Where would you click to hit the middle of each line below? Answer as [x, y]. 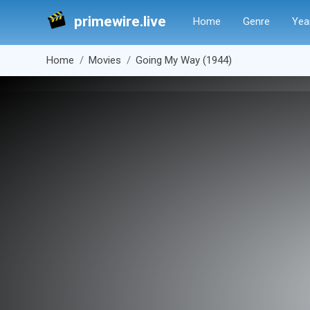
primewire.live [120, 21]
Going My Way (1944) [184, 60]
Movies [105, 60]
